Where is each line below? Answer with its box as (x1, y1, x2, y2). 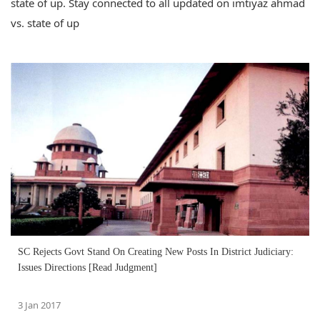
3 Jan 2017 (18, 298, 61, 311)
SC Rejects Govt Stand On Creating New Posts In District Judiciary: (18, 246, 294, 257)
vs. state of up (11, 16, 79, 31)
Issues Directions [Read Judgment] (18, 261, 157, 273)
